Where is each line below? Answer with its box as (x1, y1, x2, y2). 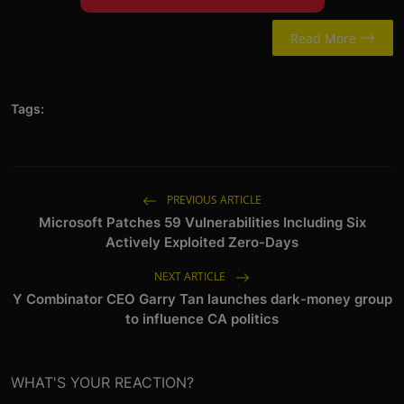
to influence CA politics (125, 310, 279, 328)
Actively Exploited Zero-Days (106, 234, 298, 252)
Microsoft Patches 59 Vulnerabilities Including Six (38, 214, 366, 232)
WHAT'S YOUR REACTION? (11, 373, 194, 392)
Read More (289, 29, 356, 47)
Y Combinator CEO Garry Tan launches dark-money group (12, 290, 392, 308)
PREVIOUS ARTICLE (164, 192, 262, 208)
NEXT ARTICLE (154, 269, 228, 285)
